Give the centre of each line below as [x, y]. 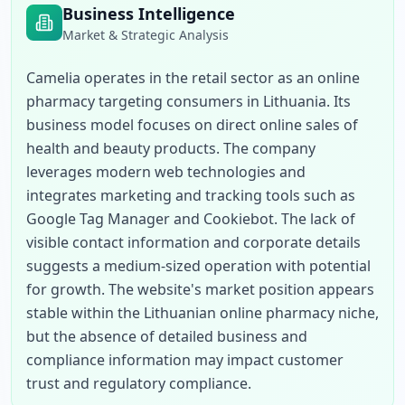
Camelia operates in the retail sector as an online [193, 78]
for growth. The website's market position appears [200, 289]
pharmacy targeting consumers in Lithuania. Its [188, 101]
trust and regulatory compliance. [139, 383]
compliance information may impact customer [185, 360]
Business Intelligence [149, 14]
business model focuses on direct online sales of [192, 125]
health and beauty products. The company [171, 148]
